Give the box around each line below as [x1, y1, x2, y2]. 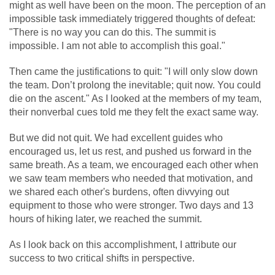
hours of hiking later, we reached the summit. [9, 213, 202, 224]
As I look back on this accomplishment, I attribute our [9, 239, 236, 250]
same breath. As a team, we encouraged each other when [9, 159, 258, 170]
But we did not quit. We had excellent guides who [9, 132, 223, 143]
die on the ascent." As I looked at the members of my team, [9, 93, 261, 104]
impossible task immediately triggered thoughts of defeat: [9, 13, 255, 24]
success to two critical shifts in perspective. [9, 252, 195, 263]
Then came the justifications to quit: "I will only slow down [9, 66, 258, 77]
